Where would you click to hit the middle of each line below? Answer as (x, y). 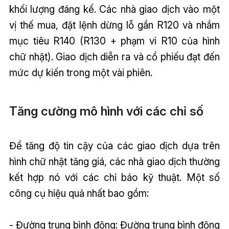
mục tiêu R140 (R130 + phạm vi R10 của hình (114, 41)
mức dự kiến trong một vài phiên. (81, 72)
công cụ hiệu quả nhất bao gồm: (79, 193)
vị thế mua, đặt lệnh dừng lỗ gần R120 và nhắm (114, 25)
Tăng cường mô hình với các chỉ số (106, 111)
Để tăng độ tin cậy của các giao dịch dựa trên (114, 146)
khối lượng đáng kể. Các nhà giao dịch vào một (114, 9)
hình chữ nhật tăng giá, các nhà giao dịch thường (114, 162)
